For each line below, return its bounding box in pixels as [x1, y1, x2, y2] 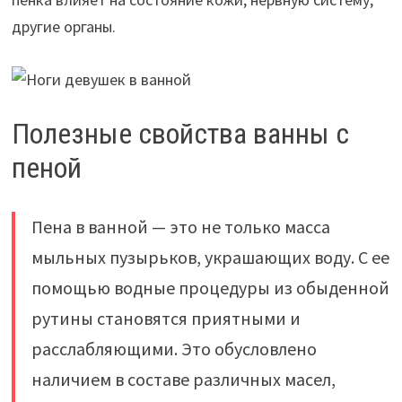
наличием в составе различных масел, [31, 368, 336, 391]
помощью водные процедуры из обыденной [31, 276, 389, 300]
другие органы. [11, 16, 116, 38]
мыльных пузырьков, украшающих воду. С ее [31, 246, 389, 269]
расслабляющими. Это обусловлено [31, 337, 317, 361]
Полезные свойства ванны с [11, 117, 349, 152]
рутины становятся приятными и [31, 307, 301, 330]
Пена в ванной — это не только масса [31, 215, 330, 239]
